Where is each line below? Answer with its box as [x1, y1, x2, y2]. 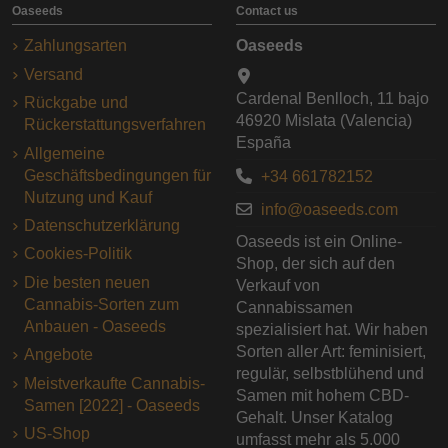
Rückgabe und [24, 94, 128, 112]
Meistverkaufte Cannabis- [24, 374, 205, 392]
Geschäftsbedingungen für [24, 166, 211, 184]
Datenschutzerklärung [24, 216, 180, 234]
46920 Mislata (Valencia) [236, 112, 412, 130]
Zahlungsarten [24, 37, 127, 55]
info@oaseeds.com [260, 200, 398, 218]
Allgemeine [24, 144, 105, 162]
